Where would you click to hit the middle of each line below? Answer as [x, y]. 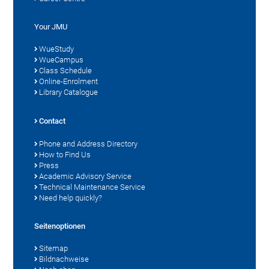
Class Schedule [66, 70]
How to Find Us [65, 154]
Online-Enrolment [69, 81]
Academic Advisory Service [86, 176]
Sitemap [54, 248]
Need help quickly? [71, 198]
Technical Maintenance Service [92, 187]
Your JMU [51, 26]
